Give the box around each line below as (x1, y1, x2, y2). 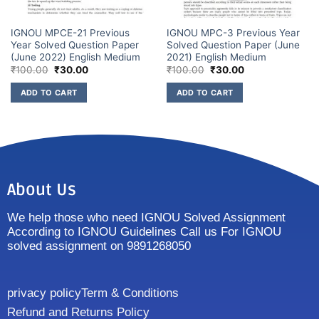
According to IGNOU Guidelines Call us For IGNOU (7, 224, 281, 239)
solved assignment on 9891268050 (7, 239, 191, 253)
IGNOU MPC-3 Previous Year (166, 26, 300, 38)
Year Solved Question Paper (10, 38, 139, 51)
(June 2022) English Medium (10, 51, 140, 63)
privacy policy (7, 286, 81, 300)
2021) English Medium (166, 51, 266, 63)
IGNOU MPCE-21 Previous (10, 26, 130, 38)
